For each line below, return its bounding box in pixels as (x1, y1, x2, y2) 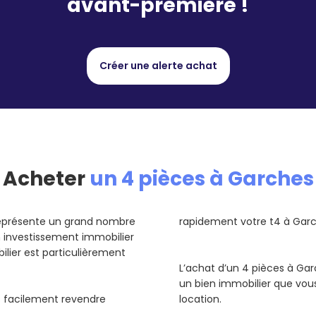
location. (179, 292, 221, 306)
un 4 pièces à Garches (89, 165, 314, 193)
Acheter (2, 165, 90, 193)
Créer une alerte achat (99, 59, 217, 73)
